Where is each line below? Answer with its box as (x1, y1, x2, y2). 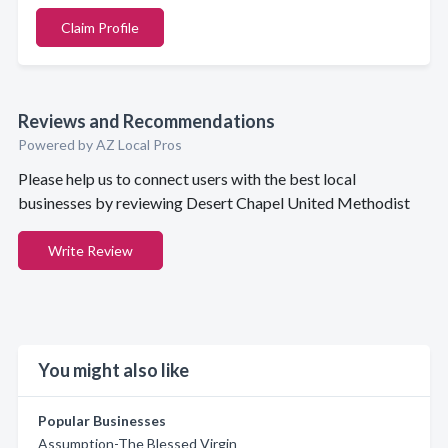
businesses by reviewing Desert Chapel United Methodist (18, 193, 410, 212)
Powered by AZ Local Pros (18, 136, 182, 153)
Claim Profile (61, 19, 139, 36)
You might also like (38, 359, 189, 381)
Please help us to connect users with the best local (18, 169, 356, 188)
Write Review (48, 242, 133, 259)
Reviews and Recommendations (18, 110, 275, 132)
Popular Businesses (38, 412, 166, 429)
